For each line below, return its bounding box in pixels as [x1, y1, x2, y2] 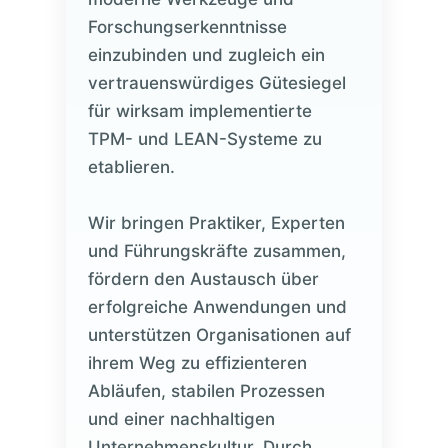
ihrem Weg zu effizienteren [87, 353, 307, 373]
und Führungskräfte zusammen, [87, 241, 346, 261]
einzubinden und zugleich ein [87, 45, 325, 65]
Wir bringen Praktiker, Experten [87, 213, 345, 233]
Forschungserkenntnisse [87, 17, 287, 37]
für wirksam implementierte [87, 101, 312, 121]
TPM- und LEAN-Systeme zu [87, 129, 322, 149]
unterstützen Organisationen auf [87, 325, 351, 345]
